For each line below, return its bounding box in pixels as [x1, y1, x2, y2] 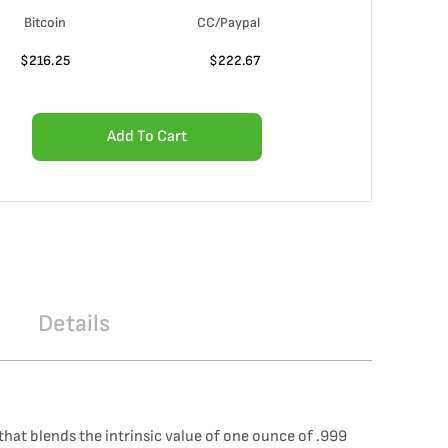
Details [38, 309, 110, 338]
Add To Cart [107, 127, 187, 146]
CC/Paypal [197, 14, 260, 31]
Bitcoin [23, 14, 66, 31]
